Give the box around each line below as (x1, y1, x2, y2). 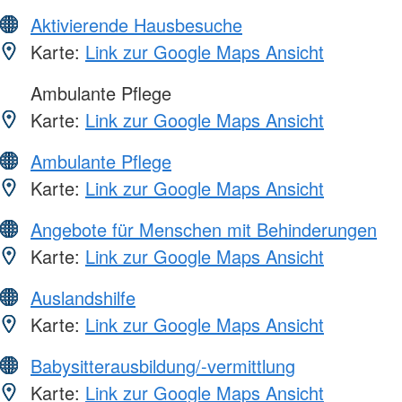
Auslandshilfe (31, 284, 135, 311)
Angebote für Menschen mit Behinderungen (31, 216, 377, 243)
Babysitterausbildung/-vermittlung (31, 353, 295, 380)
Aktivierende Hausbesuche (31, 12, 242, 39)
